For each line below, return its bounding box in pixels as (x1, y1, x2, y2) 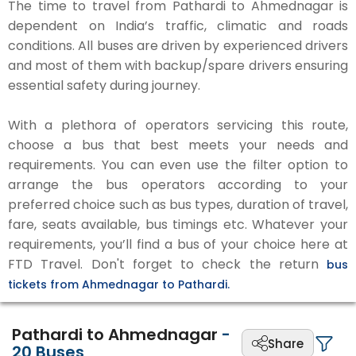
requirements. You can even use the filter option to (8, 156, 348, 174)
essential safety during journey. (8, 76, 200, 95)
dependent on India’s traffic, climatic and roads (8, 17, 348, 35)
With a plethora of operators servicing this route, (8, 116, 348, 134)
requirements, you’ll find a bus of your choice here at (8, 235, 348, 253)
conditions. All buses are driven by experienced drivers (8, 37, 348, 55)
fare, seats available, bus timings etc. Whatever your (8, 215, 348, 234)
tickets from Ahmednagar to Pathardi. (8, 277, 230, 292)
